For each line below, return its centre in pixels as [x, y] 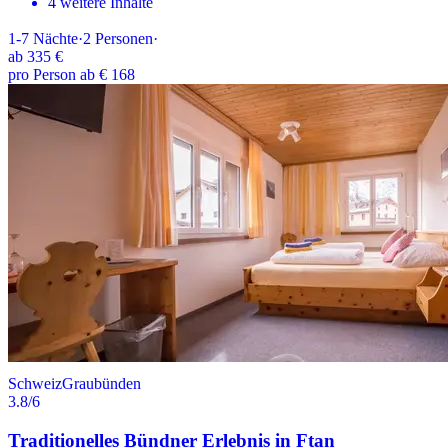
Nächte [55, 39]
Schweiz [35, 384]
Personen [124, 39]
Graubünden [101, 384]
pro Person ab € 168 [71, 75]
